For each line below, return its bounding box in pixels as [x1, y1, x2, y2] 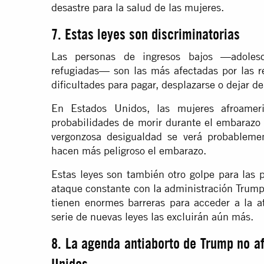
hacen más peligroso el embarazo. [51, 144, 206, 157]
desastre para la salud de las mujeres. [51, 1, 224, 14]
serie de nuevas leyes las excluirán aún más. [51, 210, 253, 223]
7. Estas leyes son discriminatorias [51, 25, 240, 44]
